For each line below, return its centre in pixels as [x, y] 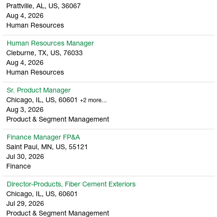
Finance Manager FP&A [43, 138]
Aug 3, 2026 [25, 110]
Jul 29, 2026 [25, 204]
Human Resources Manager [50, 44]
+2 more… [93, 101]
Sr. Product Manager [39, 91]
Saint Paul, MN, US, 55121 [47, 147]
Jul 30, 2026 [25, 157]
